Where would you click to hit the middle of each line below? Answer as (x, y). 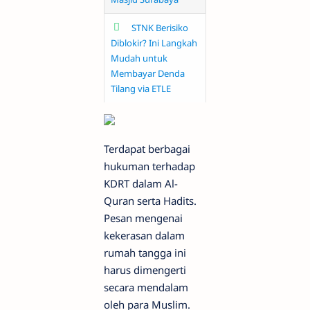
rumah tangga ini (145, 253)
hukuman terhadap (149, 166)
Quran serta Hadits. (150, 201)
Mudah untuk (139, 58)
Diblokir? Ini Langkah (154, 43)
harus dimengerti (145, 270)
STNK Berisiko (160, 28)
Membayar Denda (148, 74)
